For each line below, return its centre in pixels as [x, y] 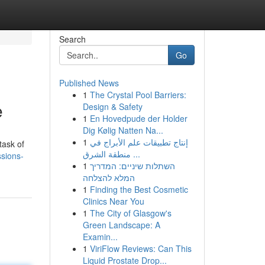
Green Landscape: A [121, 225]
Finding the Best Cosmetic [139, 189]
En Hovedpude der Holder [138, 118]
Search [72, 39]
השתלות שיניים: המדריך [132, 166]
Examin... [100, 237]
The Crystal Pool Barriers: [138, 95]
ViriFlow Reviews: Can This [140, 248]
